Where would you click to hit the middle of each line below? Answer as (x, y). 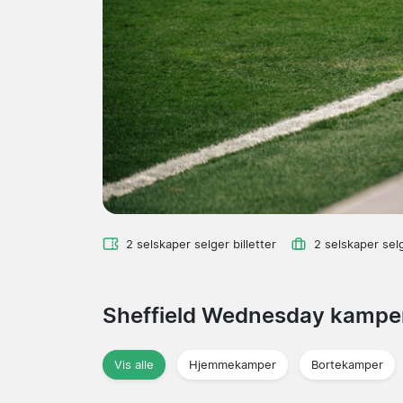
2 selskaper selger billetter (201, 244)
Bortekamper (347, 364)
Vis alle (134, 364)
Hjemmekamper (233, 364)
